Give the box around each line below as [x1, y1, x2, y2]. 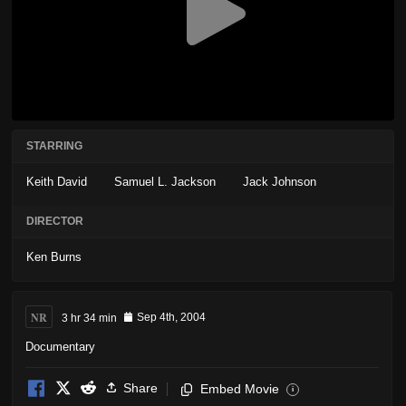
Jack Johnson [243, 175, 316, 189]
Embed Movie [200, 381, 279, 396]
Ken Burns [26, 250, 82, 265]
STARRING [26, 140, 82, 153]
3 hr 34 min [62, 311, 117, 324]
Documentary [25, 339, 95, 353]
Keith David [26, 175, 87, 189]
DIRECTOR [26, 215, 83, 228]
